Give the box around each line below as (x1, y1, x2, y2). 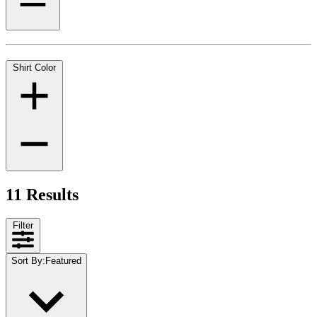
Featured (45, 255, 81, 267)
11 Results (6, 185, 79, 204)
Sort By (11, 255, 42, 267)
